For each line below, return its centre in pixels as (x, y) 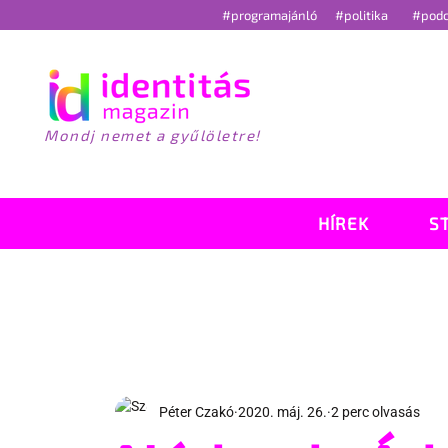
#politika (362, 15)
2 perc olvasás (375, 411)
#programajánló (272, 15)
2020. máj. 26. (282, 411)
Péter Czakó (196, 411)
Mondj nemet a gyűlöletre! (152, 135)
